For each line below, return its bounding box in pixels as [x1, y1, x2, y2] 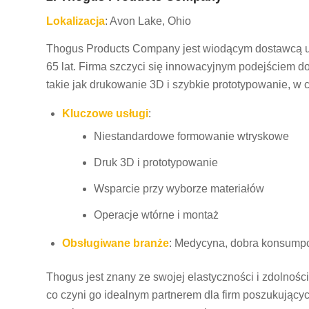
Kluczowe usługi [62, 108, 148, 120]
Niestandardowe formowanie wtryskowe [94, 130, 289, 143]
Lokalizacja [46, 15, 105, 28]
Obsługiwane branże [62, 237, 169, 250]
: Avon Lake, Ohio [105, 15, 191, 28]
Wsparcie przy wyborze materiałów [94, 183, 264, 195]
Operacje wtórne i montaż [94, 209, 219, 221]
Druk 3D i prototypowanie [94, 157, 218, 169]
